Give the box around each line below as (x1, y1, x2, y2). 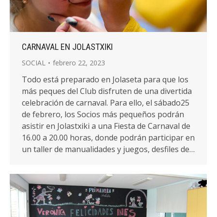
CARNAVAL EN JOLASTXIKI (22, 41, 113, 52)
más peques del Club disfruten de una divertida (22, 85, 192, 96)
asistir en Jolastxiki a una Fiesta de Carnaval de (22, 120, 190, 131)
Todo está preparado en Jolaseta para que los (22, 74, 188, 85)
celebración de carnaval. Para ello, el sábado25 (22, 97, 189, 108)
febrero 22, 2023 (53, 58, 105, 67)
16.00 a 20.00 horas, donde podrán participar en (22, 132, 195, 143)
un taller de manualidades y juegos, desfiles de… (22, 143, 195, 155)
